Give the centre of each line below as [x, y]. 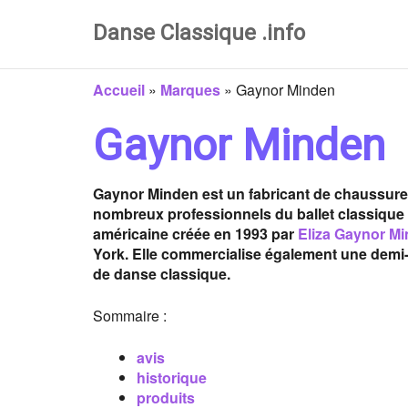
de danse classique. [162, 274]
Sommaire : [130, 316]
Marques [190, 90]
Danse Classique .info [199, 33]
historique [172, 377]
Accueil [119, 90]
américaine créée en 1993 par [195, 234]
